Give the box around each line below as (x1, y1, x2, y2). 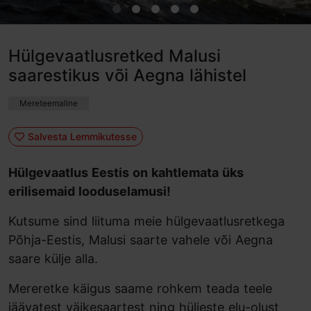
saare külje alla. (8, 251, 98, 266)
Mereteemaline (19, 98, 78, 108)
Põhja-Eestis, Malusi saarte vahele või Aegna (8, 233, 273, 247)
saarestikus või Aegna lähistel (8, 65, 246, 85)
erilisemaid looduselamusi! (8, 184, 171, 199)
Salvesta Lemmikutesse (27, 130, 137, 142)
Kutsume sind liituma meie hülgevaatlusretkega (8, 214, 285, 228)
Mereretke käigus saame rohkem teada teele (8, 281, 272, 296)
